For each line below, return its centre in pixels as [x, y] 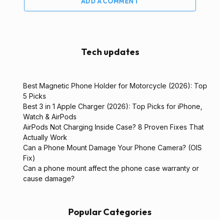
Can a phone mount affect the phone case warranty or [111, 168]
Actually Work [45, 137]
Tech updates [110, 52]
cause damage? [49, 179]
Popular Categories [110, 212]
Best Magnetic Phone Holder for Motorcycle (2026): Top [115, 86]
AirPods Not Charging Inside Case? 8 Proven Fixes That [113, 127]
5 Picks [35, 96]
